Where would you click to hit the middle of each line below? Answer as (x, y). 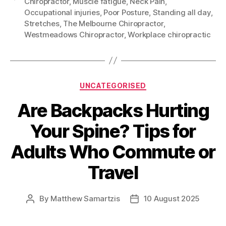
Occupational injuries (62, 12)
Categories (135, 83)
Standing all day (182, 12)
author (41, 210)
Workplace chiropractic (169, 34)
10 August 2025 (172, 199)
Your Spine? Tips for (113, 131)
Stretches (42, 23)
